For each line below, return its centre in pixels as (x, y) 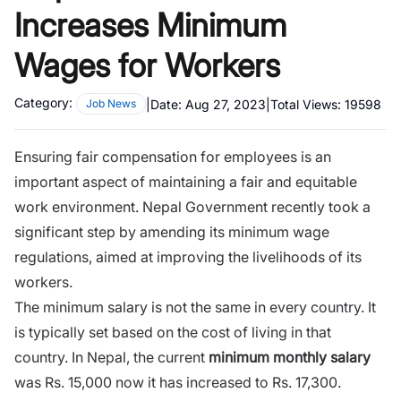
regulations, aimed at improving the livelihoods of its (188, 257)
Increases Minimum (150, 25)
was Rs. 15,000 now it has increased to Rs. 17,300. (179, 382)
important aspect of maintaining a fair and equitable (186, 182)
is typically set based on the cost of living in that (173, 332)
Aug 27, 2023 (226, 104)
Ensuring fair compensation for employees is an (173, 157)
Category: (43, 102)
